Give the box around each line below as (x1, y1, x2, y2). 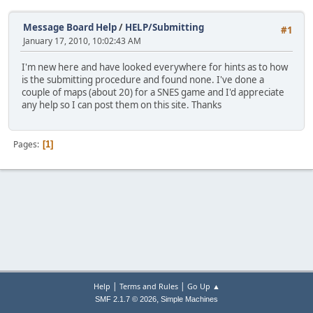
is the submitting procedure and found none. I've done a (22, 73, 264, 87)
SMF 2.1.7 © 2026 (95, 295, 156, 303)
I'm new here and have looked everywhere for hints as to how (22, 61, 288, 74)
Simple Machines (161, 295, 218, 303)
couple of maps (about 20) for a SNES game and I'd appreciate (22, 86, 284, 99)
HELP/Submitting (125, 21, 204, 34)
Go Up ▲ (187, 281, 220, 291)
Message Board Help (23, 21, 117, 34)
